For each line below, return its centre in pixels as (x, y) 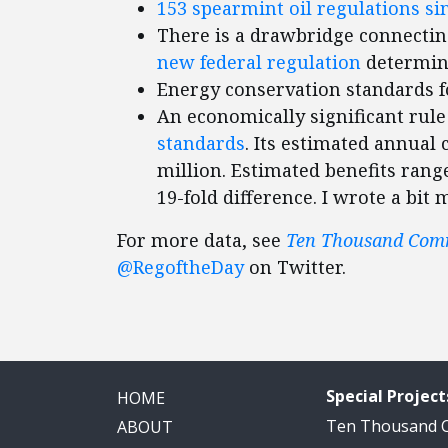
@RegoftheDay (180, 267)
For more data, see (201, 240)
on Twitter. (295, 267)
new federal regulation (259, 62)
